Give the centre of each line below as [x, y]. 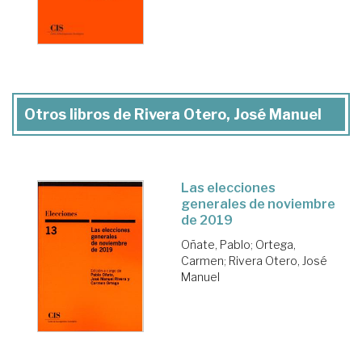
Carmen [202, 261]
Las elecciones [228, 188]
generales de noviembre [258, 204]
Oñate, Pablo [216, 245]
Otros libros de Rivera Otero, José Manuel [173, 115]
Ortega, [276, 245]
